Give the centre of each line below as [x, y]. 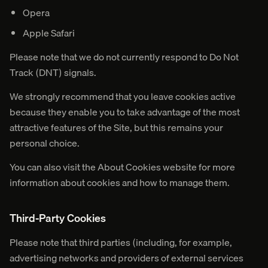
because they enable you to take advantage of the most [125, 112]
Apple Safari [49, 33]
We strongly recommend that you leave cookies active [123, 96]
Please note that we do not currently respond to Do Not [124, 57]
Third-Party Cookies [58, 218]
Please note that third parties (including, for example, [121, 242]
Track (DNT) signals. [53, 72]
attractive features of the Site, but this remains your [116, 127]
